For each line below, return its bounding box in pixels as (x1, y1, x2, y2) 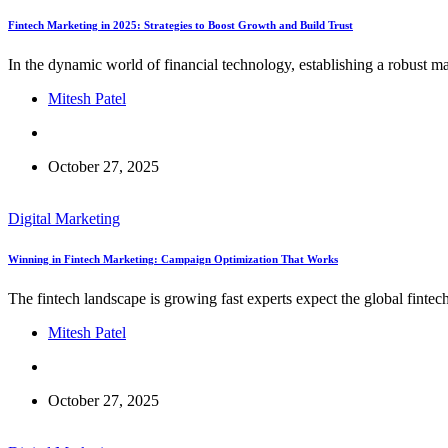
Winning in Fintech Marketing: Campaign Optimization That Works (8, 252, 338, 265)
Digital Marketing (8, 209, 120, 227)
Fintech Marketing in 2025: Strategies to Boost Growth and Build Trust (8, 18, 353, 31)
